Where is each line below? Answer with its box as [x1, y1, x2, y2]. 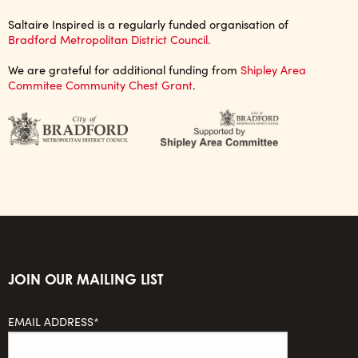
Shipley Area [241, 62, 306, 78]
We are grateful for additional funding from [8, 62, 241, 78]
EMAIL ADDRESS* [8, 313, 99, 329]
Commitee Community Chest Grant [8, 77, 193, 93]
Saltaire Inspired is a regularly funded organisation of [8, 16, 288, 33]
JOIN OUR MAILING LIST [8, 270, 164, 288]
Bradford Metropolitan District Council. [8, 31, 211, 48]
